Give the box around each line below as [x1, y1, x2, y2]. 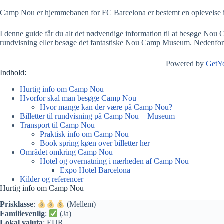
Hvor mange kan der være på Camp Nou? [40, 102, 172, 111]
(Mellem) [64, 200, 96, 209]
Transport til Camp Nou [20, 120, 95, 129]
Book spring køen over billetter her [40, 138, 150, 147]
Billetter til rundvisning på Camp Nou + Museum [20, 111, 175, 120]
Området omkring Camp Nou [20, 147, 113, 156]
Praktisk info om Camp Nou [40, 129, 129, 138]
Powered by [166, 59, 206, 68]
